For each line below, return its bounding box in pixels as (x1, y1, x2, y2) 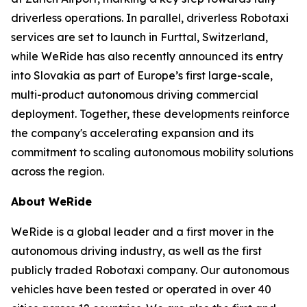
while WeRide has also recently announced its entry (11, 49, 283, 64)
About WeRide (11, 195, 92, 209)
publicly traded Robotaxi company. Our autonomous (11, 263, 289, 278)
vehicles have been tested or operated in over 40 (11, 282, 271, 297)
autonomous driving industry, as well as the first (11, 244, 262, 258)
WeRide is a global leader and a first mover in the (11, 225, 274, 239)
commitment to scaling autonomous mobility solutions (11, 145, 293, 160)
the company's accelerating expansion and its (11, 126, 254, 140)
